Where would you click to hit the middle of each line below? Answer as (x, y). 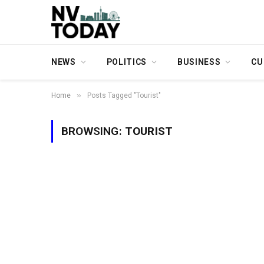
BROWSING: (93, 131)
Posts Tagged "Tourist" (124, 95)
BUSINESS (199, 62)
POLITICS (127, 62)
